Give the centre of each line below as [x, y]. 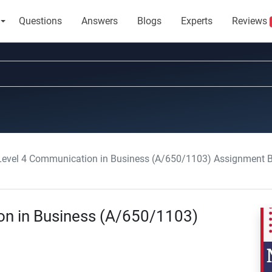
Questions [40, 21]
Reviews [250, 21]
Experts [196, 21]
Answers [99, 21]
